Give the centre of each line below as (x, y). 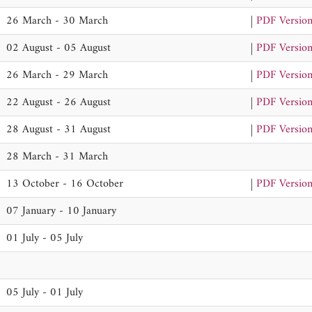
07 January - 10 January (61, 211)
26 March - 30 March (57, 21)
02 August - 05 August (58, 48)
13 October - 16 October (65, 184)
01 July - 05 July (45, 238)
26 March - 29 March (57, 75)
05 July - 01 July (45, 292)
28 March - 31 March (57, 157)
